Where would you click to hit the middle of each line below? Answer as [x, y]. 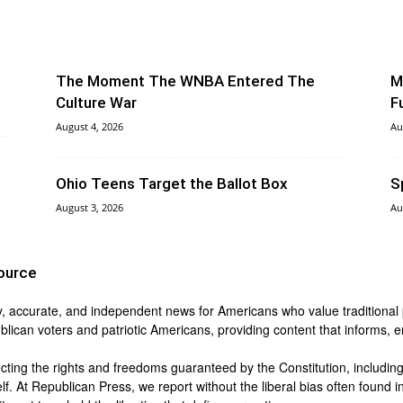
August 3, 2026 [90, 207]
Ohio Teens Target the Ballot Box [172, 184]
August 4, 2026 [90, 126]
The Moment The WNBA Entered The [185, 81]
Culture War [96, 103]
